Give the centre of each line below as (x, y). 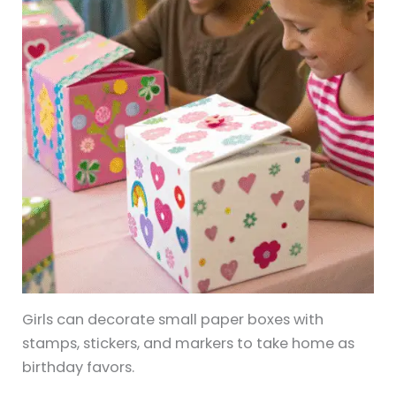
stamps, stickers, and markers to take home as (189, 344)
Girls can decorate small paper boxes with (173, 320)
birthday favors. (79, 368)
